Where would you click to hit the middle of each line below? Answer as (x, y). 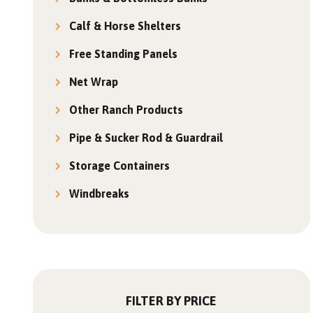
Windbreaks (100, 194)
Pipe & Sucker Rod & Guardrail (146, 138)
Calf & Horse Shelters (125, 26)
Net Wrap (94, 82)
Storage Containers (120, 166)
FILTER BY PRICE (172, 301)
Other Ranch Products (126, 110)
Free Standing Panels (124, 54)
